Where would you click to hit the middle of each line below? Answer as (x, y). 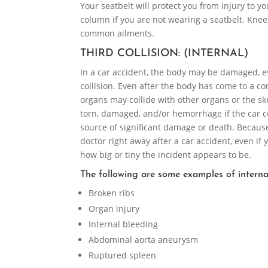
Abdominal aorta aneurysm (144, 240)
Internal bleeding (124, 224)
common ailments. (118, 33)
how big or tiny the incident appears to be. (166, 155)
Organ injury (114, 209)
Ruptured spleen (123, 255)
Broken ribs (112, 193)
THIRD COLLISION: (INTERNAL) (165, 54)
